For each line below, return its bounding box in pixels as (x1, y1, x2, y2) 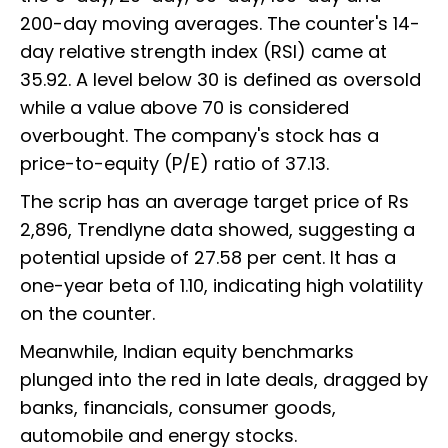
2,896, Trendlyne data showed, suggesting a (20, 217, 415, 243)
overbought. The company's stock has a (20, 123, 379, 149)
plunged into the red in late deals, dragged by (20, 367, 428, 393)
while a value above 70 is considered (20, 95, 349, 121)
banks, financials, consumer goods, (20, 395, 336, 421)
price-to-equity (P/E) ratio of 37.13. (20, 151, 329, 177)
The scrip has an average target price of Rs (20, 189, 409, 215)
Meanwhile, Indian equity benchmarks (20, 339, 354, 365)
